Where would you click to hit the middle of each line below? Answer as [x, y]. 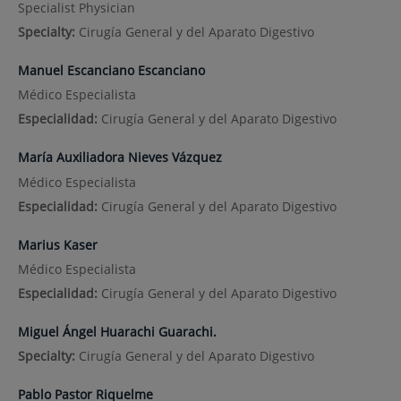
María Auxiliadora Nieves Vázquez [119, 158]
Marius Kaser [57, 244]
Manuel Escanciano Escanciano [111, 71]
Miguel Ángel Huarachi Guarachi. [117, 332]
